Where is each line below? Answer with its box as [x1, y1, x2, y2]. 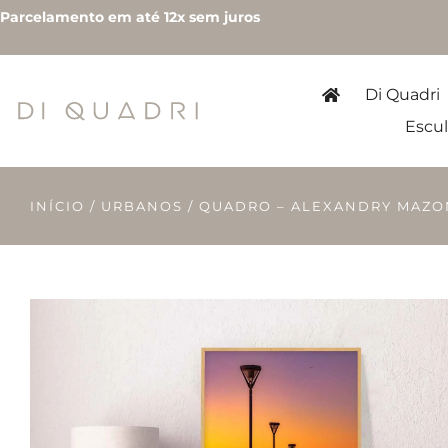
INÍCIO [30, 198, 85, 214]
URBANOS [101, 198, 183, 214]
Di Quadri [364, 85, 440, 104]
